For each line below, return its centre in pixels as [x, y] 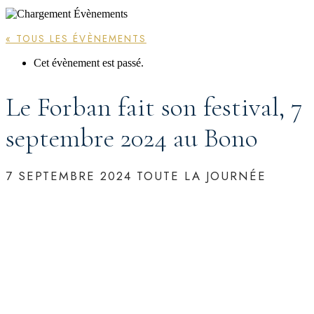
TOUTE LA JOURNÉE [202, 176]
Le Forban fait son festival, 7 [154, 108]
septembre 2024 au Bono [132, 138]
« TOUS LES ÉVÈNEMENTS [76, 39]
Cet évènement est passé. [89, 63]
